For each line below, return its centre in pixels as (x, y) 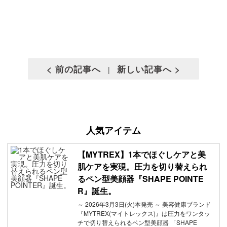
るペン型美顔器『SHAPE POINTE (140, 178)
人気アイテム (113, 130)
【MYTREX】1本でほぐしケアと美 (141, 154)
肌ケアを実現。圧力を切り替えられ (142, 166)
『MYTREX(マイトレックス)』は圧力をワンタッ (144, 213)
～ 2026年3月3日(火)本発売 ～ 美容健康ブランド (144, 204)
